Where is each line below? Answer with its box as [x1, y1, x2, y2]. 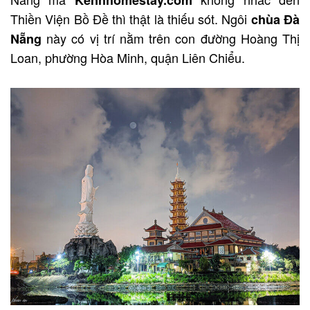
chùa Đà [250, 10, 300, 29]
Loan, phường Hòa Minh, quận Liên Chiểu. [10, 48, 245, 67]
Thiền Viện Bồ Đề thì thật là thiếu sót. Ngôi [10, 10, 251, 28]
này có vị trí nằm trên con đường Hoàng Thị [42, 29, 300, 48]
